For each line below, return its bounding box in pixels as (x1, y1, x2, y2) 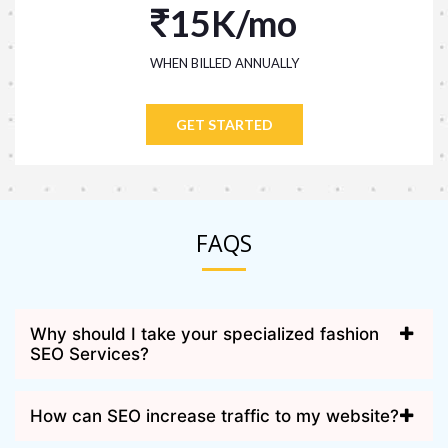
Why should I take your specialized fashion (30, 323, 379, 344)
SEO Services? (30, 343, 149, 364)
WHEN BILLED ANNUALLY (149, 54, 299, 71)
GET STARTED (175, 115, 273, 133)
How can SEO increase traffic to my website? (30, 405, 399, 426)
